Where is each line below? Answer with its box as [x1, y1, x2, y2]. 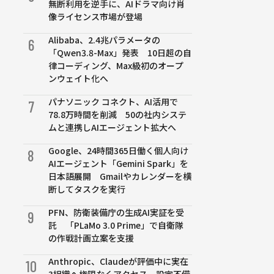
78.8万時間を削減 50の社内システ [48, 108, 187, 120]
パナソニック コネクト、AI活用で [48, 95, 179, 108]
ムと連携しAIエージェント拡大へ [48, 121, 177, 133]
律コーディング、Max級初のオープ [48, 59, 184, 72]
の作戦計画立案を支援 [48, 232, 135, 244]
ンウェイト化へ [48, 72, 109, 84]
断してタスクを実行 [48, 183, 126, 195]
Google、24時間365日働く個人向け [48, 144, 189, 157]
